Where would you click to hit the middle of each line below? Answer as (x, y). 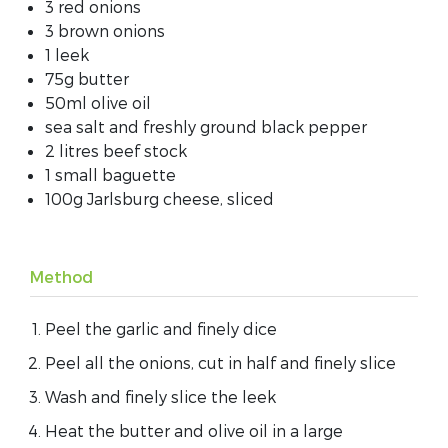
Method (61, 276)
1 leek (67, 54)
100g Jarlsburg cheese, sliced (159, 198)
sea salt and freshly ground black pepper (206, 126)
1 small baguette (110, 174)
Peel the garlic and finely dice (161, 328)
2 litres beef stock (116, 150)
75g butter (87, 78)
